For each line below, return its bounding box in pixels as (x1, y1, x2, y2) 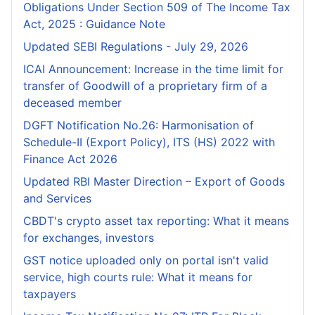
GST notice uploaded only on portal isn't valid (23, 253, 269, 268)
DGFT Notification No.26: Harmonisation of (23, 118, 254, 133)
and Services (23, 191, 91, 206)
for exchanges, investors (23, 231, 154, 245)
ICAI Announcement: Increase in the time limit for (23, 62, 283, 77)
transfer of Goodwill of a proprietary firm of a (23, 79, 267, 94)
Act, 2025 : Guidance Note (23, 17, 165, 32)
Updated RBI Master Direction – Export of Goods (23, 174, 285, 189)
